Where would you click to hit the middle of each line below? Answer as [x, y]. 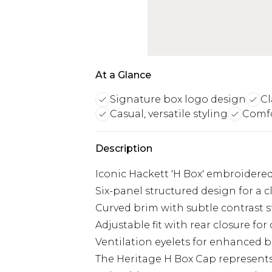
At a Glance [123, 75]
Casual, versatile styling [169, 114]
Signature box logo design [178, 99]
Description [124, 148]
